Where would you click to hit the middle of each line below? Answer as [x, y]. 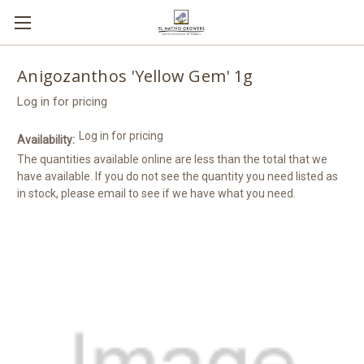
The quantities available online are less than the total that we [172, 159]
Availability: [46, 139]
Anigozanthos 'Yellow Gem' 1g [135, 76]
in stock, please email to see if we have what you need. [156, 193]
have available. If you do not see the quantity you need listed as [178, 176]
